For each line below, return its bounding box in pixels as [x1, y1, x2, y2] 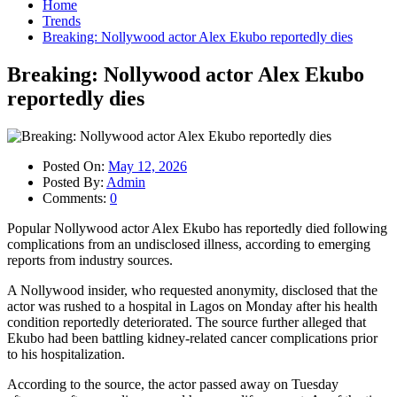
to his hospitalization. [7, 346, 125, 362]
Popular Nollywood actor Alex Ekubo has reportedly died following [7, 220, 387, 236]
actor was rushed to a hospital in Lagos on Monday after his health [7, 298, 378, 314]
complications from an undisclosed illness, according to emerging [7, 236, 370, 252]
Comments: [43, 190, 110, 206]
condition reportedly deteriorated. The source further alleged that [7, 314, 366, 330]
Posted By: [43, 174, 106, 190]
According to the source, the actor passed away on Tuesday [7, 376, 339, 392]
